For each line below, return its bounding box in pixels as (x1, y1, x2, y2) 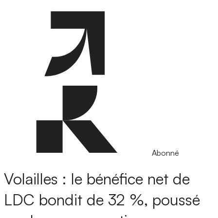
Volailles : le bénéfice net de (4, 169, 190, 189)
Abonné (152, 148, 179, 158)
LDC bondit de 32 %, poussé (4, 190, 200, 210)
